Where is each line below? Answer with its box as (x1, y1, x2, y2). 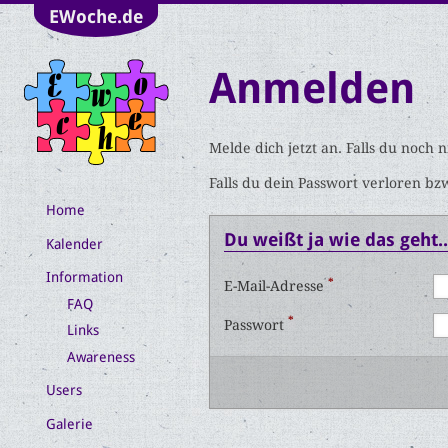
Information (46, 269, 123, 285)
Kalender (46, 235, 103, 252)
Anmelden (208, 64, 415, 113)
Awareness (67, 348, 135, 365)
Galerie (46, 415, 93, 432)
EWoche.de (49, 7, 143, 27)
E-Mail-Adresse (223, 278, 328, 295)
